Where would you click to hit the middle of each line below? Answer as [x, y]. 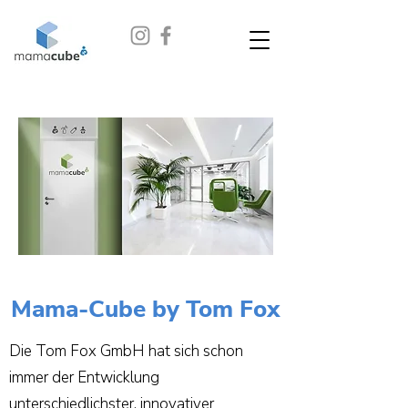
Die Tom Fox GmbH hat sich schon [126, 351]
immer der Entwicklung [84, 377]
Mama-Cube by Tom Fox [146, 309]
